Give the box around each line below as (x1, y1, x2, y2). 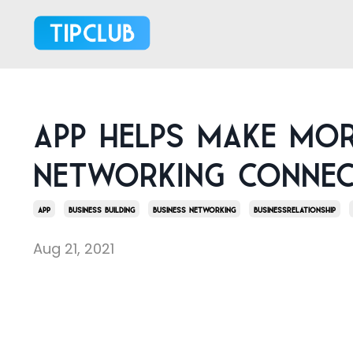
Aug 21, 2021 (33, 239, 114, 259)
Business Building (69, 205, 135, 214)
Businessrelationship (254, 205, 336, 214)
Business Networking (153, 205, 236, 214)
